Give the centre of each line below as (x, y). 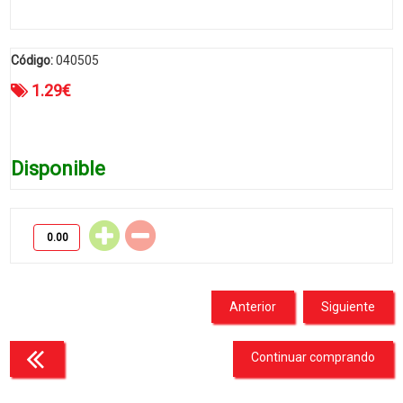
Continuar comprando (313, 357)
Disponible (58, 169)
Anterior (252, 307)
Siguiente (348, 307)
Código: (32, 60)
